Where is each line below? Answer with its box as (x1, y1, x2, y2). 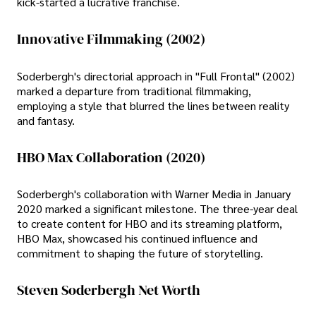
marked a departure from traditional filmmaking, (17, 83, 251, 98)
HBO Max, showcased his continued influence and (17, 231, 257, 246)
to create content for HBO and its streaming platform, (17, 216, 282, 231)
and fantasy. (17, 112, 75, 128)
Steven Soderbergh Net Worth (17, 279, 200, 300)
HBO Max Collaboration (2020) (17, 147, 205, 167)
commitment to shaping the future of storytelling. (17, 245, 263, 261)
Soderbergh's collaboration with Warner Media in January (17, 186, 291, 202)
